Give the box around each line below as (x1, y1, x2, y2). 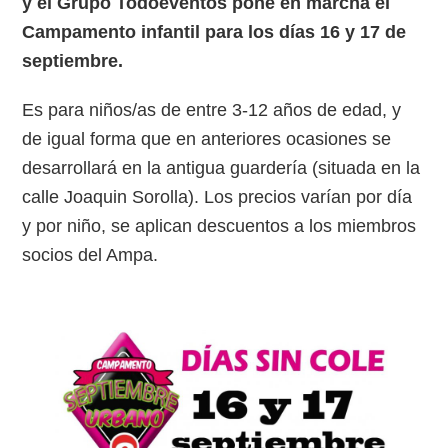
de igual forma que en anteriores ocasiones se (22, 129, 392, 149)
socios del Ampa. (22, 245, 159, 265)
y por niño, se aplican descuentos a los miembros (22, 216, 417, 236)
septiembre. (22, 51, 124, 71)
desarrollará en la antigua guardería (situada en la (22, 158, 421, 178)
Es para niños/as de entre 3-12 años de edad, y (22, 100, 402, 120)
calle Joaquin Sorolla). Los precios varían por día (22, 187, 413, 207)
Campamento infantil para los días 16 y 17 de (22, 22, 407, 42)
